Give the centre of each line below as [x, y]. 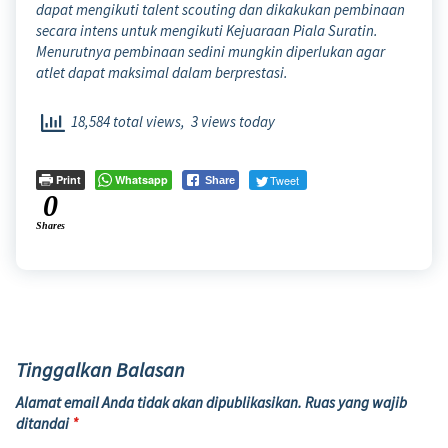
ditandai [44, 423]
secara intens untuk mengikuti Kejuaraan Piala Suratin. [207, 31]
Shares [50, 225]
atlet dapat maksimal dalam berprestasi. [162, 73]
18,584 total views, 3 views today [170, 122]
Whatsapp [141, 179]
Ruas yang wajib [356, 402]
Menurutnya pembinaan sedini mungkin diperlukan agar [210, 52]
